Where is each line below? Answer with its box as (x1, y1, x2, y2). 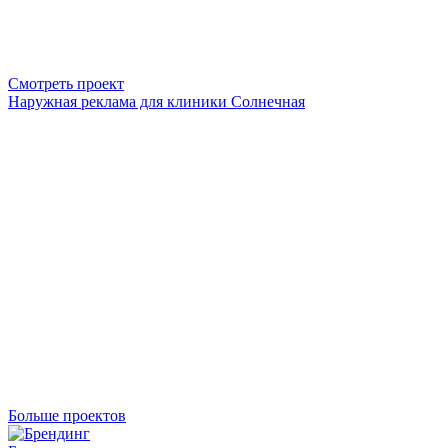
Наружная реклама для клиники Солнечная (8, 93, 305, 110)
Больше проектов (8, 407, 126, 424)
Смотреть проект (8, 75, 124, 92)
